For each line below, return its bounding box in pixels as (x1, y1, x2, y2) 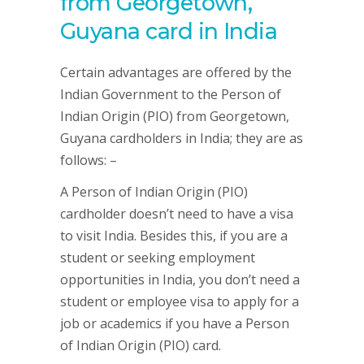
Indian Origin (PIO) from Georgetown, (60, 107, 289, 125)
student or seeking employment (60, 249, 255, 266)
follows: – (60, 151, 117, 169)
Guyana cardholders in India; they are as (60, 129, 303, 147)
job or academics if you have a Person (60, 314, 289, 332)
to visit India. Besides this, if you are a (60, 227, 288, 245)
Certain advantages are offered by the (60, 63, 292, 81)
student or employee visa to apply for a (60, 292, 299, 310)
